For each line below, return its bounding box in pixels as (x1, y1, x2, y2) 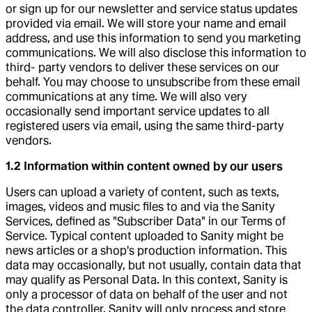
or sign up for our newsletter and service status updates (6, 1, 297, 15)
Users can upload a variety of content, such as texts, (6, 185, 279, 198)
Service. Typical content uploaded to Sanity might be (6, 228, 283, 242)
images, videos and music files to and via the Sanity (6, 199, 275, 213)
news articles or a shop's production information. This (6, 243, 287, 257)
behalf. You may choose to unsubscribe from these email (6, 75, 300, 88)
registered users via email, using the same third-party (6, 118, 284, 132)
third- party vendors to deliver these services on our (6, 60, 279, 74)
